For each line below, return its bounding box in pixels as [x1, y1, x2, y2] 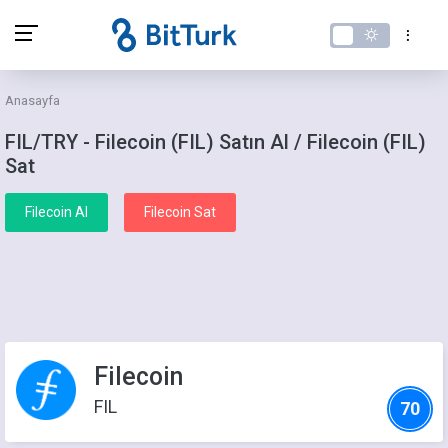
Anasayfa [5, 93, 60, 108]
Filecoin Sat [144, 204, 216, 220]
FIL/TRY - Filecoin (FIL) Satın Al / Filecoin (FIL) [5, 130, 426, 154]
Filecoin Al [25, 204, 88, 220]
